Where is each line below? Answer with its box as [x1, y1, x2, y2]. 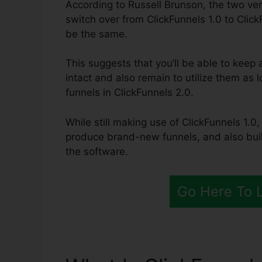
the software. [65, 145, 128, 157]
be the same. [65, 27, 127, 40]
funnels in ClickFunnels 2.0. [65, 87, 194, 98]
